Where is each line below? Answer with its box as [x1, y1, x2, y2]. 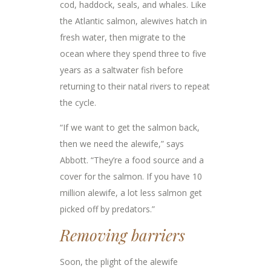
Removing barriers [60, 224, 185, 246]
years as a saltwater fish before [60, 64, 183, 76]
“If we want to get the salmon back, [60, 122, 200, 134]
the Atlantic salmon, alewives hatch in [60, 15, 207, 27]
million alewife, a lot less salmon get [60, 187, 202, 199]
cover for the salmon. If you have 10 [60, 171, 202, 183]
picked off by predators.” [60, 203, 155, 215]
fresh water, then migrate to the [60, 31, 186, 44]
